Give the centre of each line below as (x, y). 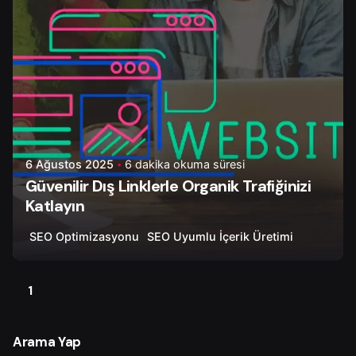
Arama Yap (47, 342)
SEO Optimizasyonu (84, 237)
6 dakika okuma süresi (185, 164)
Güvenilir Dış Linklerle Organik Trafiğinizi (168, 186)
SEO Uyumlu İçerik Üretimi (220, 237)
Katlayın (55, 205)
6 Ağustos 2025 (70, 164)
